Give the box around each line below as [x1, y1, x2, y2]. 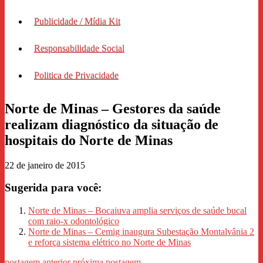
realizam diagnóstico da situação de [5, 116, 218, 132]
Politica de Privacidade [34, 70, 119, 80]
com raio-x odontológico [28, 216, 119, 227]
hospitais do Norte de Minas [5, 132, 173, 148]
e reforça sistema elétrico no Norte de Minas [28, 237, 191, 248]
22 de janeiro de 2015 [5, 160, 85, 170]
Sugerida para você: [5, 181, 102, 194]
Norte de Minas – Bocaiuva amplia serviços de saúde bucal [28, 205, 247, 216]
